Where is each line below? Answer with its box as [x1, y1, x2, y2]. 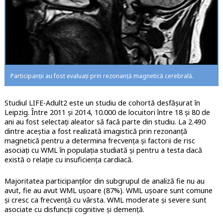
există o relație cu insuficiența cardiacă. [4, 154, 133, 164]
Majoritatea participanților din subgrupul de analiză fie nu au [4, 176, 205, 186]
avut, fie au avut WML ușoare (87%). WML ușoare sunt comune [4, 185, 213, 195]
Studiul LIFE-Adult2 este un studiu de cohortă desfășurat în [4, 98, 200, 108]
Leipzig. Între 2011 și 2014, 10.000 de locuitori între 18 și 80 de [4, 107, 210, 117]
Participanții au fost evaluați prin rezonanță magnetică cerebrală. [10, 71, 194, 80]
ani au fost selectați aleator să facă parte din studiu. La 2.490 [4, 116, 206, 126]
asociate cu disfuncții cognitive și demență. [4, 204, 144, 214]
